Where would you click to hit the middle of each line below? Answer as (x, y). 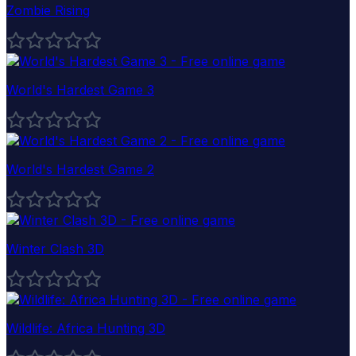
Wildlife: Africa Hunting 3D (86, 328)
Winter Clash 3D (55, 248)
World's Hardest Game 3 (80, 89)
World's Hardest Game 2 (80, 169)
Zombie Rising (48, 10)
